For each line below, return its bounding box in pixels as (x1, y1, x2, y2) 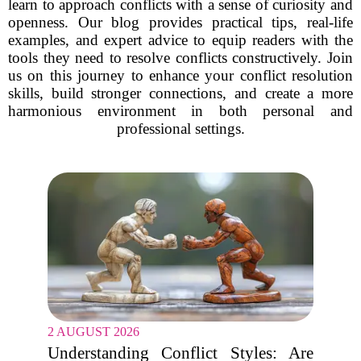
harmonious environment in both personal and (8, 102, 353, 119)
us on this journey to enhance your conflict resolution (8, 67, 353, 84)
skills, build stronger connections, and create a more (8, 85, 353, 102)
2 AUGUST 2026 (48, 325, 139, 338)
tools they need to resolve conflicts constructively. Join (8, 49, 353, 66)
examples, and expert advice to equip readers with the (8, 31, 353, 48)
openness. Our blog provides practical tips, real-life (8, 14, 353, 31)
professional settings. (116, 120, 245, 137)
